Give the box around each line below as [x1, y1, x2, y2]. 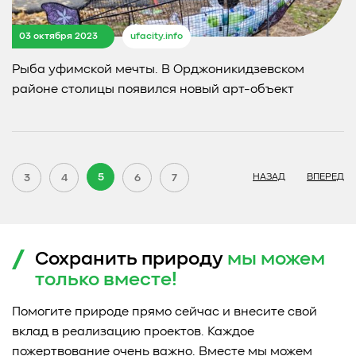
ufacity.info [130, 32, 183, 42]
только [34, 271, 99, 291]
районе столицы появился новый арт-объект [12, 83, 294, 97]
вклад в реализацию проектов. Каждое [12, 326, 254, 339]
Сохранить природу [34, 250, 227, 270]
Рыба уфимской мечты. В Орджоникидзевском [12, 64, 304, 77]
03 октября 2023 [19, 31, 98, 41]
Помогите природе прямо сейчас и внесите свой [12, 306, 317, 319]
